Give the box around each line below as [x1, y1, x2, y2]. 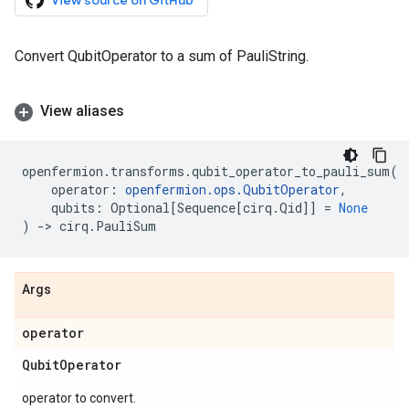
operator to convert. [22, 391, 136, 405]
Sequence [177, 199, 236, 216]
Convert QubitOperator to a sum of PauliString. [15, 47, 309, 65]
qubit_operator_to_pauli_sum [192, 163, 390, 180]
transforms [110, 163, 184, 180]
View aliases [40, 102, 124, 120]
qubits [51, 199, 95, 216]
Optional [110, 199, 170, 216]
